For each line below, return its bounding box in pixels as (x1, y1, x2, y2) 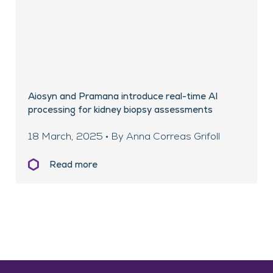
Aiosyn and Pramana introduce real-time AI (28, 90, 218, 102)
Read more (49, 158, 97, 171)
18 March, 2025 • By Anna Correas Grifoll (28, 130, 220, 143)
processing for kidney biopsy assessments (28, 104, 213, 116)
